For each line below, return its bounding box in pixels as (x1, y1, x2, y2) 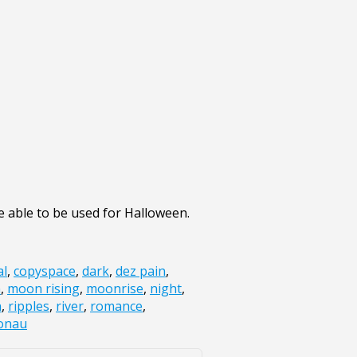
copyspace (14, 262, 76, 280)
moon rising (7, 280, 80, 298)
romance (90, 297, 143, 316)
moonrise (86, 280, 143, 298)
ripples (8, 297, 49, 316)
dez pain (116, 262, 166, 280)
